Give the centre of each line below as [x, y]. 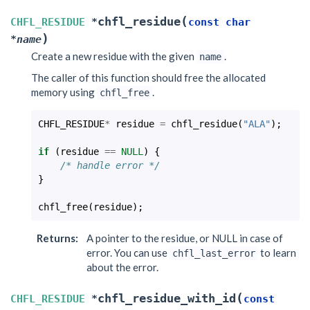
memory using [64, 92]
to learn [277, 253]
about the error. [122, 267]
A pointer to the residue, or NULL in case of [185, 238]
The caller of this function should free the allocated [148, 77]
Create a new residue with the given [114, 56]
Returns [56, 238]
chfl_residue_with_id [167, 299]
